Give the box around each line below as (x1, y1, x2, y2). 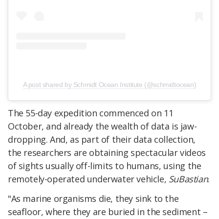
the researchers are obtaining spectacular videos (8, 147, 206, 159)
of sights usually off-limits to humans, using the (8, 160, 201, 172)
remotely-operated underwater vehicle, (8, 173, 169, 185)
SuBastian (168, 173, 208, 185)
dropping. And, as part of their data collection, (8, 133, 196, 146)
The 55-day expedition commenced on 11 (8, 107, 174, 119)
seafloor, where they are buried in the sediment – (8, 205, 208, 218)
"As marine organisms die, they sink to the (8, 192, 179, 204)
